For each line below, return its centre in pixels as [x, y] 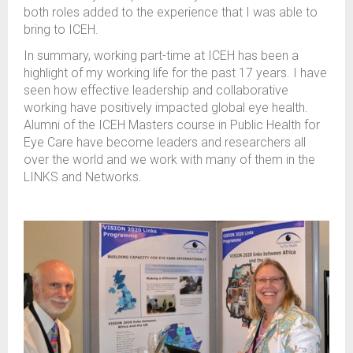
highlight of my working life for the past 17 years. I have [175, 72]
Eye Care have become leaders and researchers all [165, 142]
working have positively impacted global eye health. [166, 107]
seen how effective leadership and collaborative [156, 90]
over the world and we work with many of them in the [169, 159]
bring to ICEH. [61, 29]
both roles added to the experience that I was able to [171, 12]
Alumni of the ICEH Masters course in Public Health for [172, 124]
